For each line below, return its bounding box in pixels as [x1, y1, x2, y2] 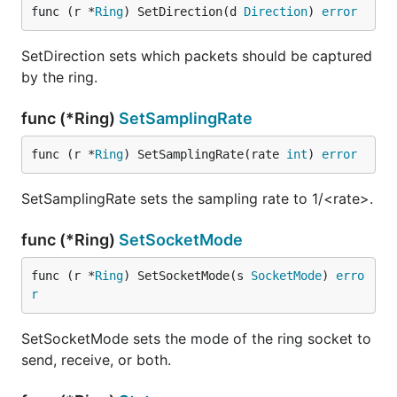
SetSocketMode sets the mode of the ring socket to [21, 330, 371, 347]
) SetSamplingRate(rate [123, 147, 286, 161]
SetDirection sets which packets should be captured [21, 47, 372, 65]
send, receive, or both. [21, 351, 171, 369]
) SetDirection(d [123, 4, 244, 19]
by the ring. [21, 68, 97, 86]
